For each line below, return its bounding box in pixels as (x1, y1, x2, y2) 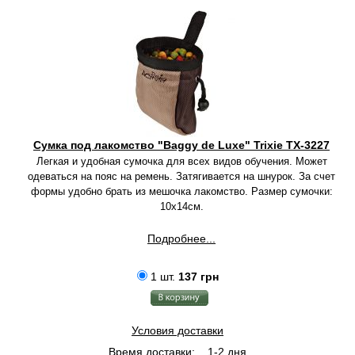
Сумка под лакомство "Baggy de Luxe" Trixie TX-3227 (33, 139, 330, 151)
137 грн (177, 270, 219, 283)
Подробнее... (147, 232, 216, 245)
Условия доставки (132, 324, 223, 337)
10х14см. (159, 200, 204, 212)
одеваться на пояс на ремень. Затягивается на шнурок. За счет (28, 170, 335, 182)
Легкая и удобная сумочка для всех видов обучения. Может (36, 155, 327, 167)
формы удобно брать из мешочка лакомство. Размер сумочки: (30, 185, 333, 197)
